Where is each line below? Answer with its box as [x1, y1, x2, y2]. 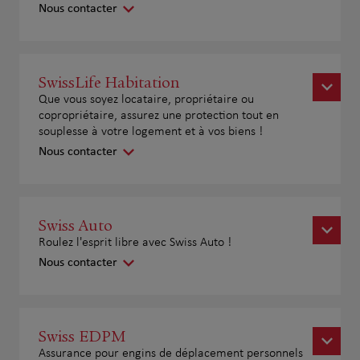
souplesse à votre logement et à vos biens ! [39, 125, 263, 138]
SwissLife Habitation [39, 72, 179, 92]
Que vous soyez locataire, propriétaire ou [39, 92, 254, 106]
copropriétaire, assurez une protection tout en [39, 108, 279, 122]
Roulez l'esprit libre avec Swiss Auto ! [39, 235, 231, 249]
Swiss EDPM [39, 326, 126, 346]
